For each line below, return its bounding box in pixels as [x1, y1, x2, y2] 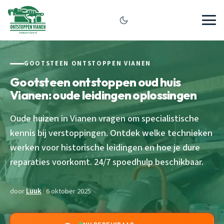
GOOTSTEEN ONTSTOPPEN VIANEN [24, 59, 151, 68]
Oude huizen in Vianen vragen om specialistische [10, 111, 199, 125]
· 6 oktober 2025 [41, 185, 91, 196]
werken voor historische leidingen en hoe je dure [10, 140, 200, 154]
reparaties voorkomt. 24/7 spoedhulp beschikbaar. [10, 155, 203, 168]
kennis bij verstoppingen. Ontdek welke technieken [10, 126, 212, 139]
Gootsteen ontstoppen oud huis [10, 74, 181, 89]
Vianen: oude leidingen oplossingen [10, 87, 197, 102]
